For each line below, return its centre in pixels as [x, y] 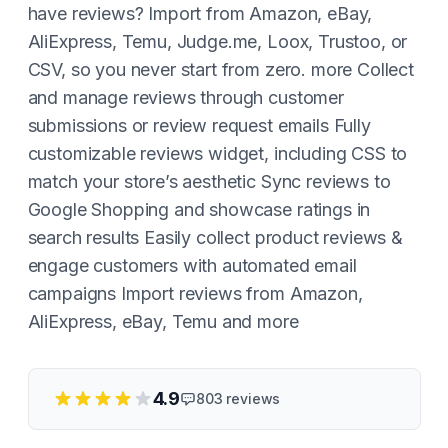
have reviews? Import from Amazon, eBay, [200, 13]
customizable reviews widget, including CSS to [217, 153]
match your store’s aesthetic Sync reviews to [209, 181]
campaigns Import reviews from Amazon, [195, 293]
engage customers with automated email [192, 265]
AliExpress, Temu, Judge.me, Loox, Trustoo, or [217, 41]
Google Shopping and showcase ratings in [199, 209]
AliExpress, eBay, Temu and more [163, 321]
